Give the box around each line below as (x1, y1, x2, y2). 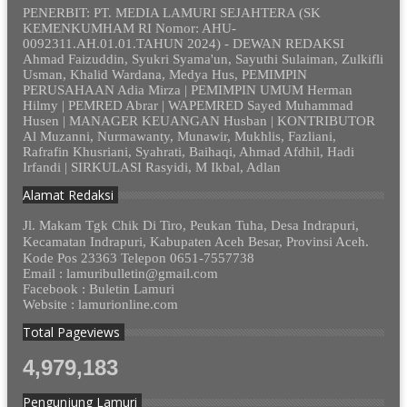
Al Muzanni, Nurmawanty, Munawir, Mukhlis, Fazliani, (23, 129, 337, 144)
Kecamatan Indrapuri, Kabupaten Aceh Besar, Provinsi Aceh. (23, 233, 370, 249)
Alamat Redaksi (23, 185, 114, 203)
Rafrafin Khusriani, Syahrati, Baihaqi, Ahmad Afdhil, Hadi (23, 144, 355, 159)
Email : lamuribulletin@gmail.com (23, 265, 219, 281)
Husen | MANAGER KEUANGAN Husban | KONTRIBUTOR (23, 114, 376, 128)
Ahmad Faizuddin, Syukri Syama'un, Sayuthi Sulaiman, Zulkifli (23, 52, 384, 66)
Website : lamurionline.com (23, 296, 179, 312)
